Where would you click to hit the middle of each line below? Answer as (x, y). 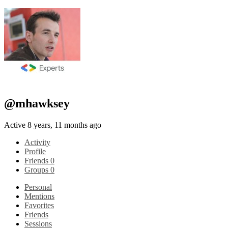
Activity (37, 142)
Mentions (39, 196)
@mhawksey (37, 103)
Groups (37, 169)
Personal (38, 187)
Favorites (39, 205)
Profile (35, 151)
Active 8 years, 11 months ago (53, 125)
